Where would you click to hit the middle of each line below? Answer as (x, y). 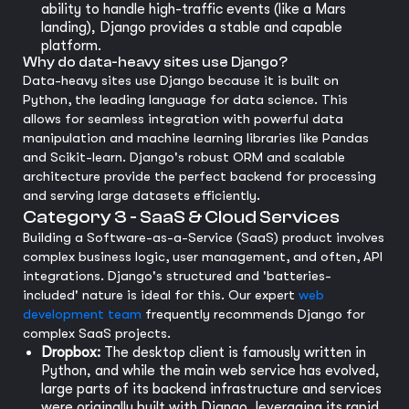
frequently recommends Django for (253, 314)
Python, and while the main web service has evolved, (210, 371)
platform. (71, 46)
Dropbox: (71, 352)
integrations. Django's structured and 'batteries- (177, 276)
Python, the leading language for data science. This (185, 100)
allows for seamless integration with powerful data (183, 119)
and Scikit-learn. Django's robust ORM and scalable (184, 157)
